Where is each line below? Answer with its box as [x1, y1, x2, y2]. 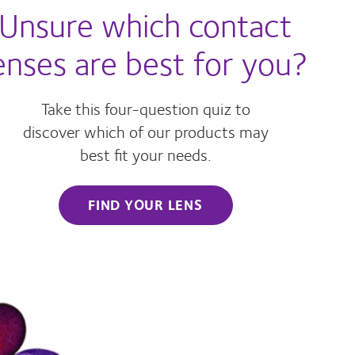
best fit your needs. [79, 140, 212, 167]
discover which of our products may [22, 117, 269, 144]
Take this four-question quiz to [40, 94, 250, 121]
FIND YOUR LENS [88, 193, 203, 216]
